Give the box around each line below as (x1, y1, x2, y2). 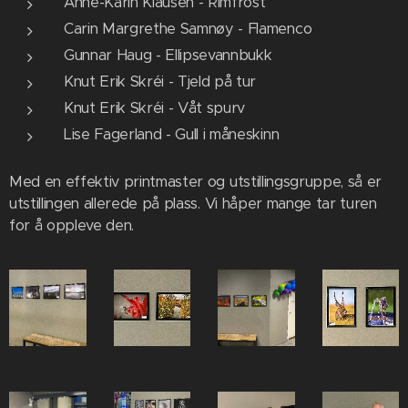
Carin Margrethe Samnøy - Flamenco (64, 18, 316, 38)
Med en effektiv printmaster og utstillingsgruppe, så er (9, 171, 382, 191)
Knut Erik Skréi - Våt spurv (64, 97, 250, 117)
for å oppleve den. (9, 215, 138, 235)
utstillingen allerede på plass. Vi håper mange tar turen (9, 193, 377, 213)
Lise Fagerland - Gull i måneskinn (64, 124, 280, 144)
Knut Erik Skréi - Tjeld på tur (64, 71, 260, 91)
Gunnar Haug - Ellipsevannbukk (64, 45, 277, 65)
